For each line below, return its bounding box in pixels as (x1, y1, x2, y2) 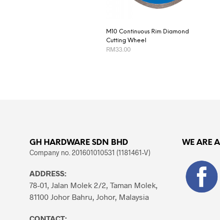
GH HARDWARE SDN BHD (29, 138, 128, 147)
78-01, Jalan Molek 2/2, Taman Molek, (29, 180, 158, 190)
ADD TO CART (106, 63, 150, 70)
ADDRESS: (29, 168, 66, 178)
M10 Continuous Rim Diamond (106, 28, 189, 35)
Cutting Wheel (106, 37, 146, 44)
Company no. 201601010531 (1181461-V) (29, 148, 150, 157)
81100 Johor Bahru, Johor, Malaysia (29, 192, 149, 202)
